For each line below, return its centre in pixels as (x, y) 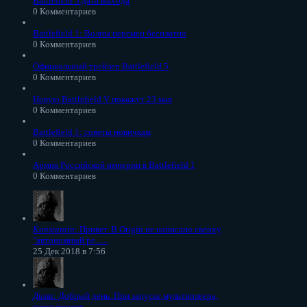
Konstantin (54, 229)
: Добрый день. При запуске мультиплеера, (136, 295)
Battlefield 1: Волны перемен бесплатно (110, 33)
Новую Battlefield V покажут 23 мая (102, 99)
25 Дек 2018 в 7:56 (69, 251)
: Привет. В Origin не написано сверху (148, 229)
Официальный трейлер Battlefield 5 (101, 66)
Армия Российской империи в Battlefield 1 (114, 164)
